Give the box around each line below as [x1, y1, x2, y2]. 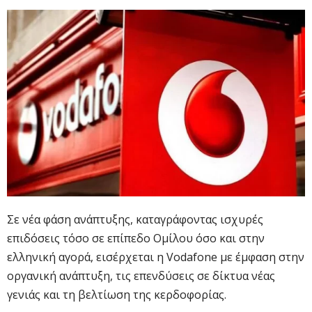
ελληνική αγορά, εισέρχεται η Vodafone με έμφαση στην [7, 249, 304, 265]
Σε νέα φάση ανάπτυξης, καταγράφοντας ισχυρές [7, 211, 263, 227]
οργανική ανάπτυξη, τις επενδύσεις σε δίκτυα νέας [7, 267, 275, 283]
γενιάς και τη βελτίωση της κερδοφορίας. [7, 286, 226, 302]
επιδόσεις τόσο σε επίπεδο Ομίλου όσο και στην [7, 230, 265, 246]
